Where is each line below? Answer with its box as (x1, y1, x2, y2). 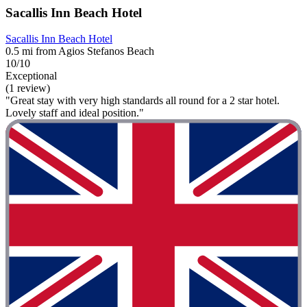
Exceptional (5, 70, 57, 82)
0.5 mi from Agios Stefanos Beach (5, 45, 154, 58)
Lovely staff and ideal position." (5, 107, 144, 119)
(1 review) (5, 82, 50, 95)
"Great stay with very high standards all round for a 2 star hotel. (5, 95, 280, 107)
